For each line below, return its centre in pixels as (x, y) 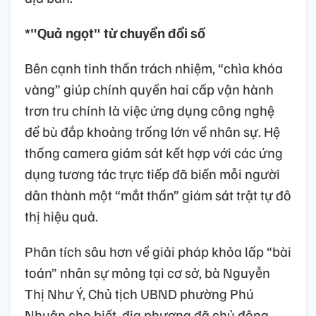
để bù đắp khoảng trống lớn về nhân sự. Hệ (152, 132)
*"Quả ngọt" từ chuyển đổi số (115, 33)
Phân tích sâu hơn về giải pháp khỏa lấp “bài (158, 251)
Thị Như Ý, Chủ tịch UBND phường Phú (139, 294)
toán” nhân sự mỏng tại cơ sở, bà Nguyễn (147, 273)
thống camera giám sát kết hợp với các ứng (154, 153)
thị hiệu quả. (61, 216)
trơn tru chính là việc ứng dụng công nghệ (150, 110)
